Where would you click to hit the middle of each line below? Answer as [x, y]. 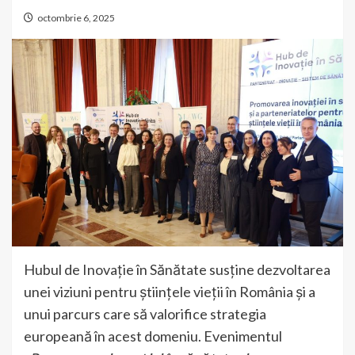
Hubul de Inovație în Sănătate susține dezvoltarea [177, 269]
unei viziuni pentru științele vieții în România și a [170, 291]
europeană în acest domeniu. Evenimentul [153, 336]
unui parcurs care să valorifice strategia [145, 313]
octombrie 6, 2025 [76, 18]
